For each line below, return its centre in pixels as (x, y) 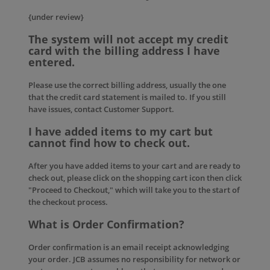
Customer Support (138, 109)
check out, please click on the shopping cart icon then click (135, 178)
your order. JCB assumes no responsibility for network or (134, 259)
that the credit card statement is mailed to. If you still (127, 97)
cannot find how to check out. (109, 143)
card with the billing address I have (124, 51)
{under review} (56, 17)
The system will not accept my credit (128, 39)
